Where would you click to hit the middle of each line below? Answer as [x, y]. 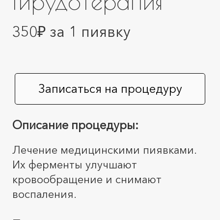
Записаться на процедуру [110, 89]
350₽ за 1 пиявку [71, 32]
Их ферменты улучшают [75, 165]
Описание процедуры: [75, 125]
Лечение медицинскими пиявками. [104, 150]
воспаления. [44, 194]
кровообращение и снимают [87, 179]
